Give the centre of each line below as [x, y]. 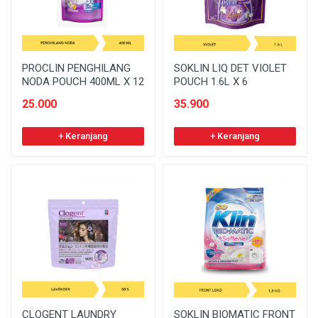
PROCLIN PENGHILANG [76, 68]
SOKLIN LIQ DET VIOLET [230, 68]
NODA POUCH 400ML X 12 [83, 81]
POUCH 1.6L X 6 [211, 81]
